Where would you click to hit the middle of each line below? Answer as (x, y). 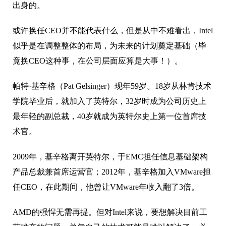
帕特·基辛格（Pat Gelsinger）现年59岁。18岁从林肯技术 (112, 86)
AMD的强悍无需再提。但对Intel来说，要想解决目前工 (110, 212)
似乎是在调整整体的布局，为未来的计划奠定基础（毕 (109, 45)
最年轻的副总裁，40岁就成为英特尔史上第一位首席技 (109, 116)
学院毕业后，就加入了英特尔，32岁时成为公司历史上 (109, 101)
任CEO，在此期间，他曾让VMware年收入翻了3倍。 (106, 187)
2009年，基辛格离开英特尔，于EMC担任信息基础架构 (110, 156)
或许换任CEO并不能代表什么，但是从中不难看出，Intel (113, 30)
